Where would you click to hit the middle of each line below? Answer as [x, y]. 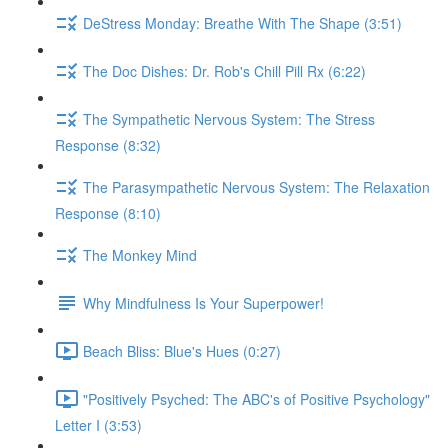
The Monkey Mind [140, 254]
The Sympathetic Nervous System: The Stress [229, 118]
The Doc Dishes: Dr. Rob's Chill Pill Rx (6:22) [224, 70]
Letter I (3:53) [98, 425]
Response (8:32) [108, 145]
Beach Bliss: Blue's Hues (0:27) [182, 350]
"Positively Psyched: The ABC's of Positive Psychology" [256, 398]
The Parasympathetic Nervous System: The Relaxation [256, 186]
